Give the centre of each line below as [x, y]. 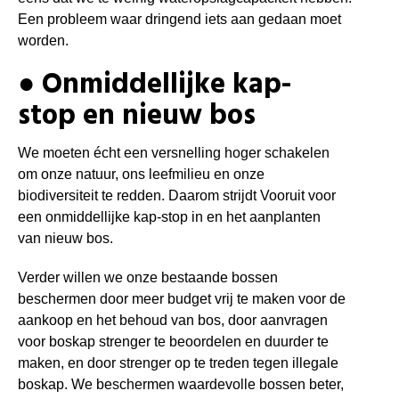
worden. [43, 40]
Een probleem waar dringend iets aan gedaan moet [179, 19]
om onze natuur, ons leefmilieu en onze [141, 175]
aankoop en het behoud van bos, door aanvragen [173, 321]
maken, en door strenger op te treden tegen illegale [178, 363]
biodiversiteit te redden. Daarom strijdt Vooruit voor [177, 196]
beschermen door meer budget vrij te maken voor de [182, 299]
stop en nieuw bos [137, 116]
